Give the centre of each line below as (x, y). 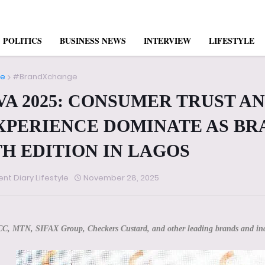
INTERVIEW (167, 41)
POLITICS (22, 41)
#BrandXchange (45, 77)
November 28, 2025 (121, 178)
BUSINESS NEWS (93, 41)
